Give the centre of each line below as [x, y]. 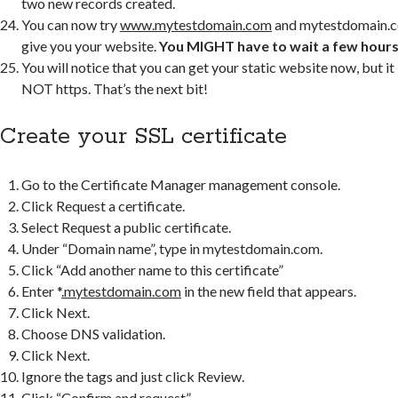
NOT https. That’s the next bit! [115, 88]
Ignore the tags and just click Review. [133, 376]
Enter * [42, 291]
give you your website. [91, 45]
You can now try [71, 24]
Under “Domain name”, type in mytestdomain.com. [172, 248]
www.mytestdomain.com [196, 24]
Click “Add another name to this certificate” [153, 269]
